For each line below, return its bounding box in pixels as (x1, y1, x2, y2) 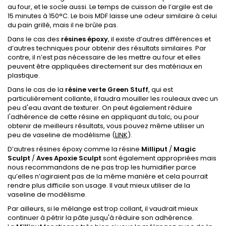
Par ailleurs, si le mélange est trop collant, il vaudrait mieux (8, 204, 198, 213)
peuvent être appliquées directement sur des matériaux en (8, 62, 202, 71)
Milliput (141, 144, 167, 154)
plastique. (8, 71, 40, 80)
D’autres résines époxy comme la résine (8, 144, 141, 154)
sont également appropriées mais (101, 153, 216, 163)
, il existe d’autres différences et (108, 34, 211, 44)
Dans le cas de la (8, 85, 65, 94)
